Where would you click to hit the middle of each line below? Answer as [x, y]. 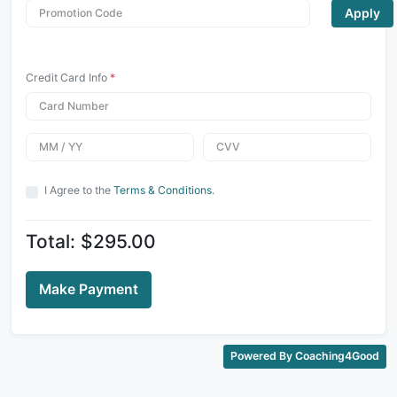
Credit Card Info [67, 78]
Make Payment [88, 290]
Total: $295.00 [90, 241]
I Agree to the [78, 191]
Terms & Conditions [162, 191]
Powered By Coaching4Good [305, 356]
